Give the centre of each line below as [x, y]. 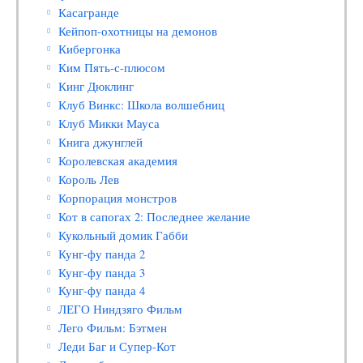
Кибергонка [90, 49]
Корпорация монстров [118, 198]
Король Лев [89, 179]
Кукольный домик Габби [124, 235]
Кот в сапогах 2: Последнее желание [155, 216]
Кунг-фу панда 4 [102, 291]
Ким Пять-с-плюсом [112, 68]
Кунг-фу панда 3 [102, 272]
